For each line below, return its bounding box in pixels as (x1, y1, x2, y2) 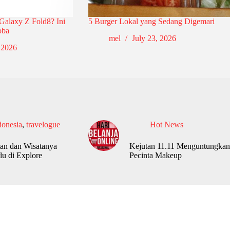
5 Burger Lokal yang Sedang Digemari (88, 17, 215, 26)
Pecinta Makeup (129, 151, 182, 160)
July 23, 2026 (131, 34, 176, 43)
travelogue (26, 120, 60, 129)
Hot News (149, 120, 183, 129)
